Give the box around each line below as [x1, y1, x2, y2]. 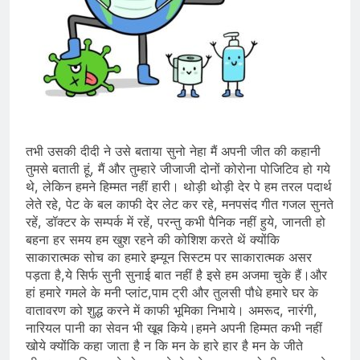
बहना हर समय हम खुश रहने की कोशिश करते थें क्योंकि [26, 231, 280, 248]
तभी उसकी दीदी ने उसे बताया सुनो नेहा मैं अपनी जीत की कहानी [26, 143, 321, 160]
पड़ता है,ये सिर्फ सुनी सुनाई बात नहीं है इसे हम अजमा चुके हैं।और [26, 267, 327, 284]
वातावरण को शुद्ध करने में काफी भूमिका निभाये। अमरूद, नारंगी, [26, 302, 317, 319]
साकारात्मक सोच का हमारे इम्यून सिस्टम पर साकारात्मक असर [26, 249, 312, 266]
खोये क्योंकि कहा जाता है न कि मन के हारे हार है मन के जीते [26, 337, 303, 354]
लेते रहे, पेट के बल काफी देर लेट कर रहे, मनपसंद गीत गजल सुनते [26, 196, 333, 213]
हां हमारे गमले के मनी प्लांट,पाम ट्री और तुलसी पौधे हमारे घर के [26, 284, 318, 301]
